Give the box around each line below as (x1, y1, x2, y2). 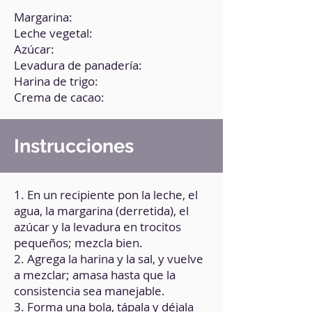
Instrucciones (14, 135, 134, 157)
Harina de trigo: (14, 73, 98, 89)
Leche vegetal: (14, 25, 93, 41)
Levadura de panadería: (14, 57, 142, 73)
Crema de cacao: (14, 89, 104, 105)
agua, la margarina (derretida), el (14, 203, 189, 219)
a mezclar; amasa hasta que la (14, 267, 175, 283)
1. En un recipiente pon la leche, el (14, 187, 198, 203)
